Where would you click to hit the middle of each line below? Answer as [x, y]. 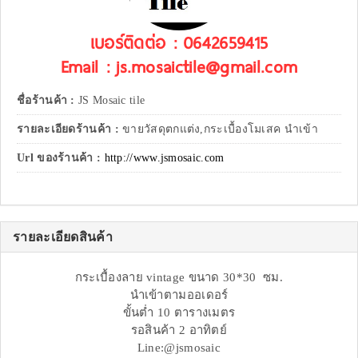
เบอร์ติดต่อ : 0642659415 [179, 42]
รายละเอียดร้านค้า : [70, 129]
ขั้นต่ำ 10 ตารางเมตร [179, 313]
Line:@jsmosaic [179, 348]
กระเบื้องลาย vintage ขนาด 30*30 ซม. [179, 278]
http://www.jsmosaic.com [164, 158]
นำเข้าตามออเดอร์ [179, 295]
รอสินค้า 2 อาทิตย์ [179, 330]
